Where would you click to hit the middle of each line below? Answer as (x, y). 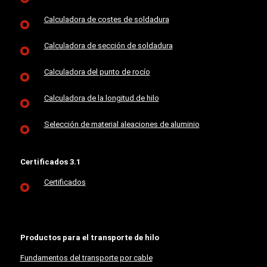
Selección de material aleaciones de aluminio (122, 124)
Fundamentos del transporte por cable (86, 257)
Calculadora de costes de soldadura (106, 19)
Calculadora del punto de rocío (97, 72)
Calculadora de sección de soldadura (108, 45)
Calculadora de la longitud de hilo (101, 98)
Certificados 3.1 (50, 162)
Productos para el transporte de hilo (89, 237)
